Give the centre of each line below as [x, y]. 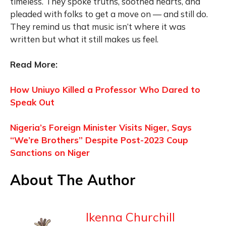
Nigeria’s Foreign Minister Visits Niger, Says [101, 127]
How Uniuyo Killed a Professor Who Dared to [105, 89]
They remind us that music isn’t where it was [98, 26]
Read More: [34, 64]
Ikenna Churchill [130, 217]
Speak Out [32, 102]
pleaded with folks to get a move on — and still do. [109, 14]
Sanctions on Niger [50, 152]
